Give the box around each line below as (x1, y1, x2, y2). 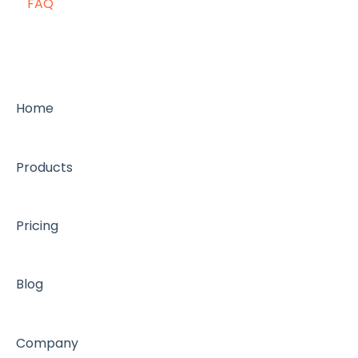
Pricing (16, 217, 58, 235)
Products (16, 157, 73, 177)
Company (16, 333, 78, 352)
